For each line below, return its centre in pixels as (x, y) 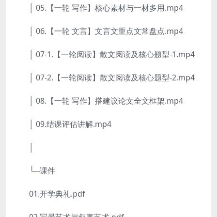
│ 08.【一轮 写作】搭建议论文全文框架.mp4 (98, 101)
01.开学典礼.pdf (49, 194)
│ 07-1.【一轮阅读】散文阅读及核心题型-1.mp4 (104, 54)
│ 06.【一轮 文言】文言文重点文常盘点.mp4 (98, 31)
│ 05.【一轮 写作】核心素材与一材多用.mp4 (98, 8)
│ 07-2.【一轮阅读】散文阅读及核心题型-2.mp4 (104, 77)
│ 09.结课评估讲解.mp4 (62, 124)
